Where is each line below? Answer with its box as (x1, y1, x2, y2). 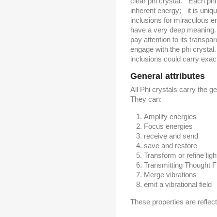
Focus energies (144, 122, 193, 130)
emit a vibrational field (144, 180, 212, 188)
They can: (130, 95, 162, 103)
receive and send (144, 132, 198, 140)
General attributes (130, 71, 205, 81)
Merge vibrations (144, 170, 197, 179)
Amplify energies (144, 112, 197, 121)
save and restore (144, 141, 197, 150)
